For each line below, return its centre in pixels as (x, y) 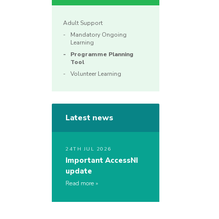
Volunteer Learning (96, 74)
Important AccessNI (102, 161)
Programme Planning (102, 55)
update (79, 171)
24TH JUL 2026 (88, 149)
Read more (80, 184)
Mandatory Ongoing (99, 35)
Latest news (89, 118)
